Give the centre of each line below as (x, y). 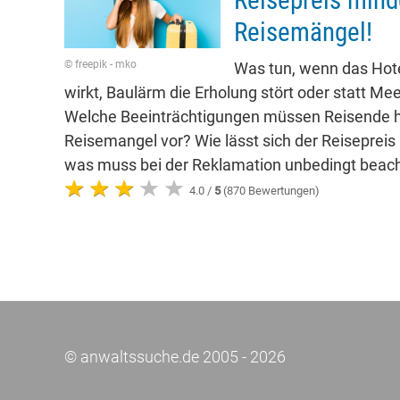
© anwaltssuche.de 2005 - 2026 (175, 357)
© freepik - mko (100, 64)
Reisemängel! (303, 32)
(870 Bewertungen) (270, 191)
